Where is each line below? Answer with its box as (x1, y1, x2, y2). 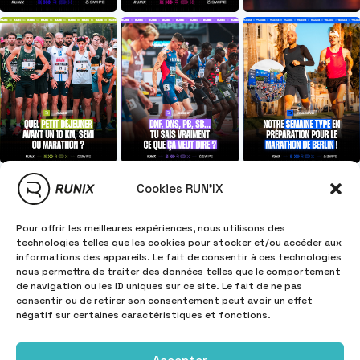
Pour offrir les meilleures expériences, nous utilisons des (16, 222, 285, 235)
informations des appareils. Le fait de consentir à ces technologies (16, 251, 342, 264)
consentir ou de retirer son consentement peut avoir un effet (16, 294, 313, 307)
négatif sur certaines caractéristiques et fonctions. (16, 309, 271, 321)
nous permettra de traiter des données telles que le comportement (16, 265, 341, 278)
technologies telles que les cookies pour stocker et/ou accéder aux (16, 236, 342, 249)
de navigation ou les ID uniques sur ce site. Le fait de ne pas (16, 280, 302, 292)
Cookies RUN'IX (137, 181, 223, 196)
